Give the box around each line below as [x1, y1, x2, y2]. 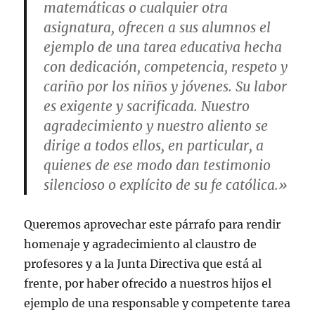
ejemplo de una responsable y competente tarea [24, 295, 291, 310]
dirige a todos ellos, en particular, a [44, 136, 264, 154]
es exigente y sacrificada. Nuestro [44, 97, 250, 115]
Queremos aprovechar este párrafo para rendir [24, 217, 281, 231]
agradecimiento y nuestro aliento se [44, 117, 269, 134]
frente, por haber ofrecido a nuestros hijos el [24, 276, 272, 290]
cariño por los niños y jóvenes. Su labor [44, 77, 288, 95]
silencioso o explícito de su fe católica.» [44, 176, 288, 193]
